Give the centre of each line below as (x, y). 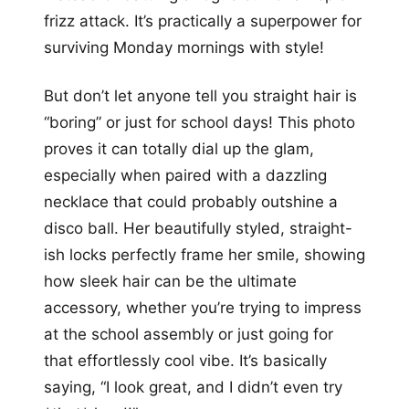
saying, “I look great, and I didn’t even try (193, 387)
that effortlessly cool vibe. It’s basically (185, 360)
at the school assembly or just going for (189, 334)
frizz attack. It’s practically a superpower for (203, 21)
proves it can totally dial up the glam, (179, 148)
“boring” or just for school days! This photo (199, 122)
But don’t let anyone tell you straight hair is (200, 95)
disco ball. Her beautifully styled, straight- (198, 228)
